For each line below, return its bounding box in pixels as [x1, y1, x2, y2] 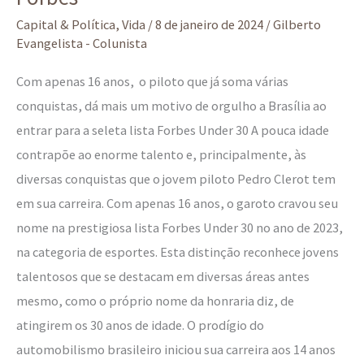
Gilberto [273, 16, 321, 33]
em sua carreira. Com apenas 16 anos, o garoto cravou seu [16, 194, 338, 211]
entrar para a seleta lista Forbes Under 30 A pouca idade [16, 121, 329, 138]
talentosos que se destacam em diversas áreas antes [16, 267, 310, 284]
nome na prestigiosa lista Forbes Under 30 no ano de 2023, [16, 219, 343, 236]
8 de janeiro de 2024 [155, 16, 266, 33]
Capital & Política [16, 16, 115, 33]
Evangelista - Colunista [16, 35, 147, 52]
